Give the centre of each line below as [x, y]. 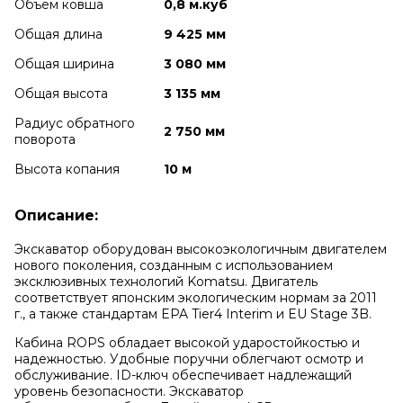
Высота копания [67, 169]
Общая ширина [64, 64]
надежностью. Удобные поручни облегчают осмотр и [189, 359]
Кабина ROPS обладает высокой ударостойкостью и [187, 343]
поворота [45, 139]
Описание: [56, 215]
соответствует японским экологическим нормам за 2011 [196, 298]
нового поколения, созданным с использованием [174, 265]
